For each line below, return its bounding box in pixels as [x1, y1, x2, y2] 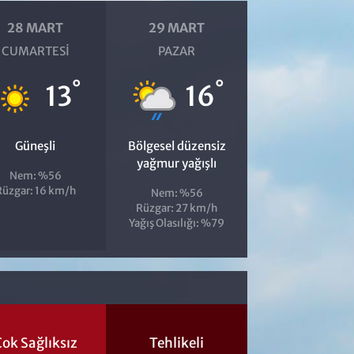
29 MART [149, 20, 205, 36]
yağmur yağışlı [137, 155, 217, 171]
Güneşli [15, 137, 56, 153]
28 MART [7, 20, 64, 36]
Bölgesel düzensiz [127, 137, 226, 153]
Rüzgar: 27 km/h [136, 201, 218, 215]
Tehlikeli [149, 334, 205, 352]
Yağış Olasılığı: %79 [129, 216, 225, 230]
